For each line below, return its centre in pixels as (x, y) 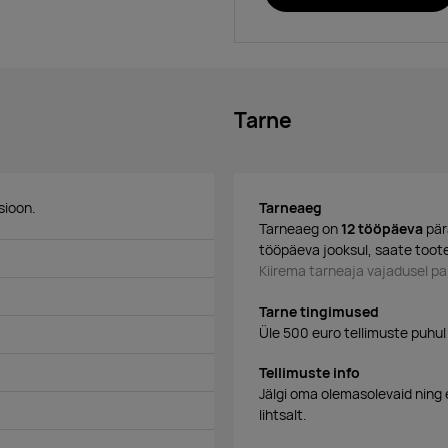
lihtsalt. (283, 415)
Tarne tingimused (319, 311)
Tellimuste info (309, 373)
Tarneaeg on (300, 228)
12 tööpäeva (382, 228)
